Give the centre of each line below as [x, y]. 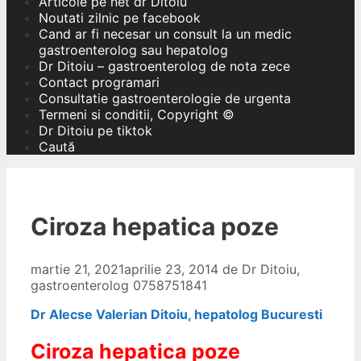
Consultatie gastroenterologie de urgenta [165, 98]
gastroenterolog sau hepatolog [133, 50]
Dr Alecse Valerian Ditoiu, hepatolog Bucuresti [176, 314]
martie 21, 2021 [77, 269]
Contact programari [99, 82]
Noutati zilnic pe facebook [120, 18]
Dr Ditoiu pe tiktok [95, 131]
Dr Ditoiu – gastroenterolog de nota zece [164, 66]
